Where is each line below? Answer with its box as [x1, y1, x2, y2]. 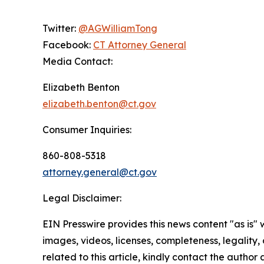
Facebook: [42, 38, 93, 51]
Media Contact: [42, 55, 113, 67]
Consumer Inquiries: [42, 123, 131, 136]
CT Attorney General [93, 38, 186, 51]
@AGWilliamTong [78, 22, 157, 34]
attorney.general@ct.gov [42, 166, 157, 178]
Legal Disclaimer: [42, 192, 121, 204]
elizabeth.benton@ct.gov [42, 97, 156, 110]
